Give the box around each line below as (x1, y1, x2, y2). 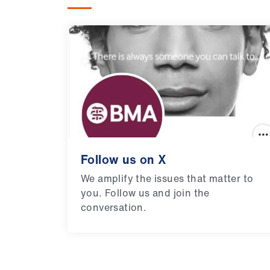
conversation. (81, 200, 147, 215)
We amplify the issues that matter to (81, 171, 254, 186)
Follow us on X (81, 151, 167, 169)
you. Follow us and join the (81, 186, 210, 201)
